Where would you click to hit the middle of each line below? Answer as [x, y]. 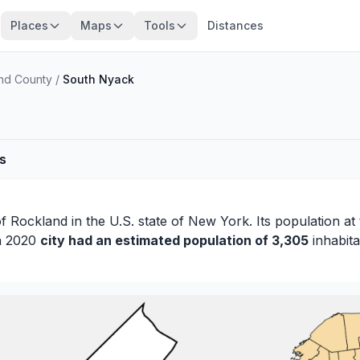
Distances [235, 25]
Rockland [39, 221]
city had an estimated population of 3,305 [174, 240]
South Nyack [98, 79]
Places [29, 25]
